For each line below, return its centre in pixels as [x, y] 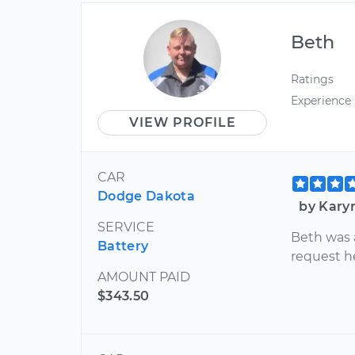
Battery [123, 246]
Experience [321, 101]
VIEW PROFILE [182, 122]
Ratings [313, 79]
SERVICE [126, 227]
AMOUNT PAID [144, 277]
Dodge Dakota [146, 196]
